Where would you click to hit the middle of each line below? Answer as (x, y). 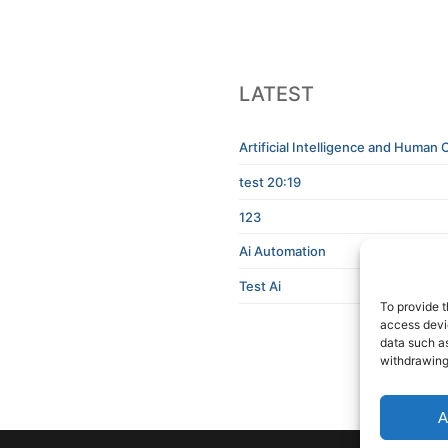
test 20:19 (270, 182)
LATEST (276, 94)
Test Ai (260, 285)
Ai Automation (282, 251)
